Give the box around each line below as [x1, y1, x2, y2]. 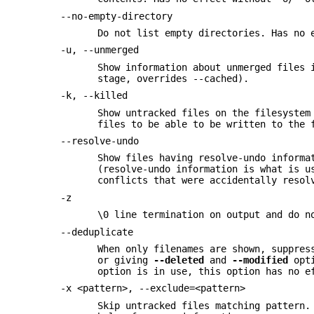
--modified [232, 254, 289, 266]
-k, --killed [60, 90, 128, 102]
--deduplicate [60, 226, 134, 238]
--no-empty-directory [60, 10, 173, 22]
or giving [97, 254, 154, 266]
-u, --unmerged [60, 44, 139, 56]
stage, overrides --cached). [97, 72, 250, 84]
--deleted [153, 254, 205, 266]
